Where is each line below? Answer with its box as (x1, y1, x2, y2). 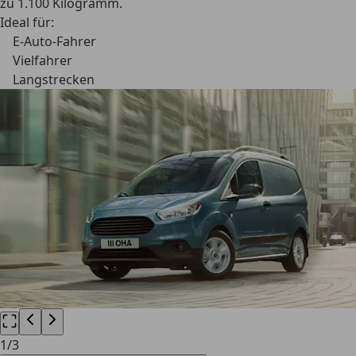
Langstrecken (13, 71, 95, 88)
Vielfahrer (13, 52, 72, 69)
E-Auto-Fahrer (13, 33, 96, 50)
